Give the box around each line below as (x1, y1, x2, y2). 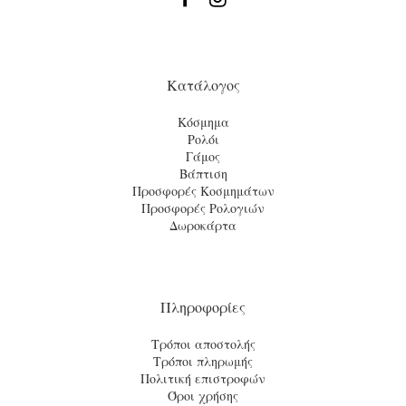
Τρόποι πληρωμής (153, 352, 253, 370)
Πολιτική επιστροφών (140, 369, 266, 387)
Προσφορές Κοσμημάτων (131, 181, 275, 199)
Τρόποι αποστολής (150, 334, 256, 353)
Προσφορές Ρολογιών (141, 198, 265, 217)
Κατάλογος (166, 74, 240, 94)
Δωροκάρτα (169, 216, 237, 234)
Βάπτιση (179, 164, 227, 182)
